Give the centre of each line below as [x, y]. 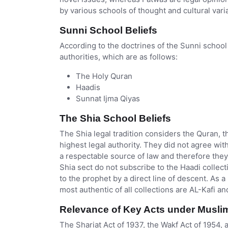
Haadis [89, 88]
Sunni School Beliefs [108, 31]
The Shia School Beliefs [115, 119]
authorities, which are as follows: [119, 57]
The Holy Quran [104, 76]
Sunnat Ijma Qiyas [108, 99]
